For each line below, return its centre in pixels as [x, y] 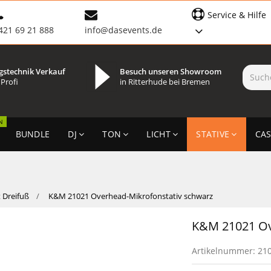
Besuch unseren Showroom [170, 71]
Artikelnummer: [225, 250]
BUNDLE [33, 134]
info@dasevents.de [123, 30]
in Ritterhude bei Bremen [165, 82]
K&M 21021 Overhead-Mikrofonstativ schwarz [131, 196]
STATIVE [213, 134]
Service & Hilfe [237, 15]
